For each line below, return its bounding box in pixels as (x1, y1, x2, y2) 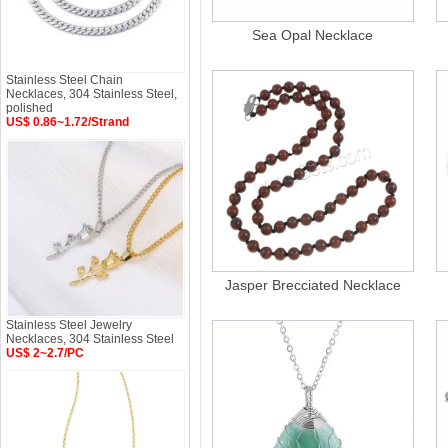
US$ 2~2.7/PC (6, 346, 84, 360)
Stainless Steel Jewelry (6, 318, 132, 332)
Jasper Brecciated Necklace (225, 277, 401, 293)
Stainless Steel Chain (6, 73, 123, 87)
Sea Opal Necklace (252, 27, 374, 43)
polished (6, 101, 53, 115)
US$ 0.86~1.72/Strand (6, 115, 129, 129)
